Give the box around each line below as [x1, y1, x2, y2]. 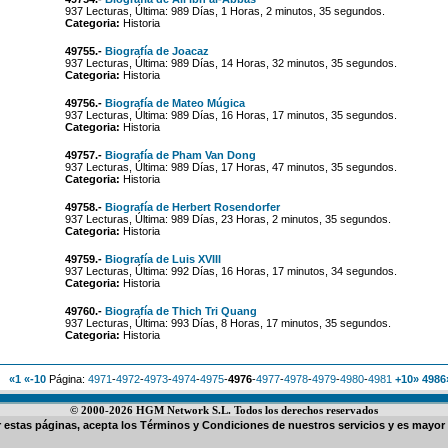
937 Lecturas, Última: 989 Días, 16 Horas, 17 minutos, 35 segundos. [64, 109, 397, 121]
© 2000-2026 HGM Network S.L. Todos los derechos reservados [70, 404, 378, 416]
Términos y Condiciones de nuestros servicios [140, 419, 385, 431]
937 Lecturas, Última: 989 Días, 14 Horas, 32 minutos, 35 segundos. [64, 57, 397, 69]
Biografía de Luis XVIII [104, 253, 221, 265]
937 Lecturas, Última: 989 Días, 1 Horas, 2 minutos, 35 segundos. [64, 5, 385, 17]
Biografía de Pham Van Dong [104, 149, 256, 161]
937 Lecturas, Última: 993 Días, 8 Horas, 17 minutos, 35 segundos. [64, 317, 391, 329]
